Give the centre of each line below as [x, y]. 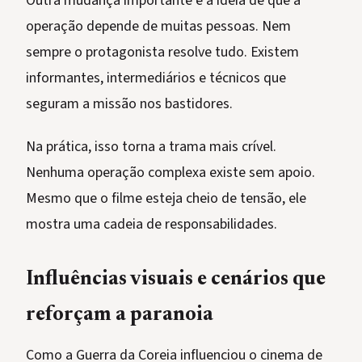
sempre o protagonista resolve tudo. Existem [162, 53]
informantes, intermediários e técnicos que [156, 78]
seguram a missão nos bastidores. [129, 104]
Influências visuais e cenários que [176, 280]
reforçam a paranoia [120, 316]
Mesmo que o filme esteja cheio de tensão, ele [166, 199]
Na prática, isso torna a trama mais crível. [151, 147]
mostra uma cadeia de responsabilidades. [152, 225]
